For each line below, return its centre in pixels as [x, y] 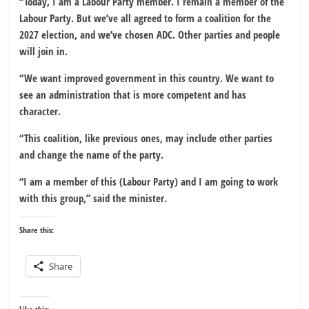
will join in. [44, 51]
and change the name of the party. [92, 155]
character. [40, 111]
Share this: [37, 230]
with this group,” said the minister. [93, 198]
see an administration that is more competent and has [133, 95]
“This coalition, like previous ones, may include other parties [146, 138]
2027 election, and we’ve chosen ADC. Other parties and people [150, 35]
